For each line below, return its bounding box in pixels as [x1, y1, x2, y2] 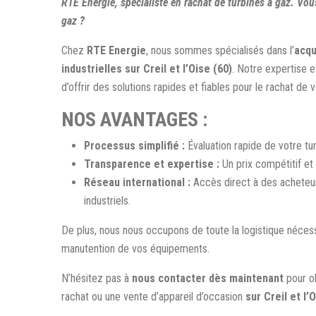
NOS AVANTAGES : [61, 107, 207, 131]
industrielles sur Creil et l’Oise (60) [61, 61, 232, 75]
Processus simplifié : [84, 138, 188, 152]
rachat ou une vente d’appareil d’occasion [61, 289, 245, 303]
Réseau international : [84, 175, 193, 189]
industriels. [84, 193, 130, 207]
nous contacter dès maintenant [132, 271, 284, 285]
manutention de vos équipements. [61, 241, 209, 255]
